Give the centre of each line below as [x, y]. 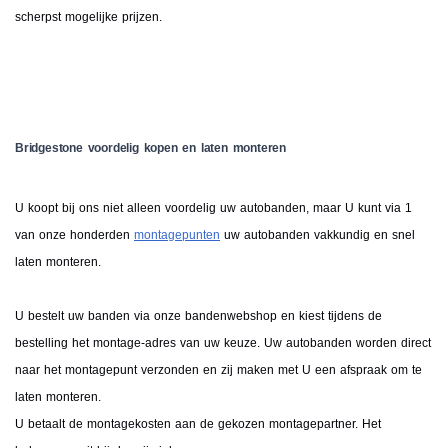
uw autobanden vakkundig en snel [317, 235]
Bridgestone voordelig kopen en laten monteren [150, 148]
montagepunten [177, 235]
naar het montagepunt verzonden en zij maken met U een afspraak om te [218, 370]
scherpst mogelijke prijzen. [88, 17]
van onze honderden [74, 235]
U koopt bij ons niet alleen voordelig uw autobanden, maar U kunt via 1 [213, 208]
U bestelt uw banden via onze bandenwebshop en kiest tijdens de [198, 316]
